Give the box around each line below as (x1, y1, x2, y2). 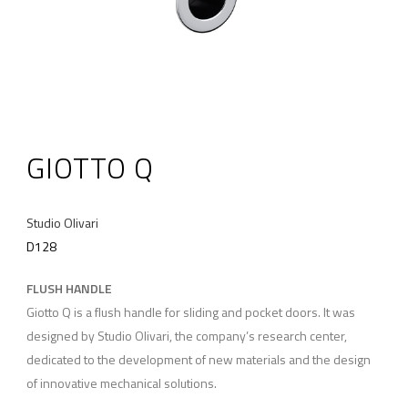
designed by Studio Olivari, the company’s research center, (25, 325, 347, 345)
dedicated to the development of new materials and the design (25, 349, 371, 369)
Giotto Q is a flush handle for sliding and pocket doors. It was (25, 301, 355, 321)
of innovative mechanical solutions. (25, 372, 217, 393)
